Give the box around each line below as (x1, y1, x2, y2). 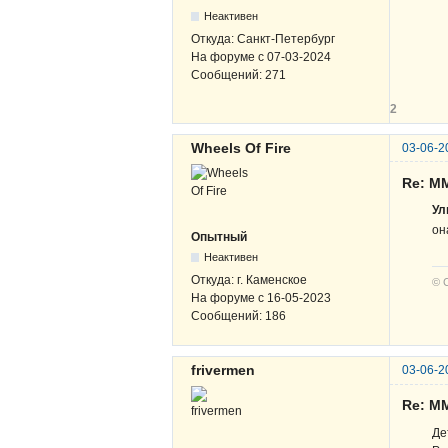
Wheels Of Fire (191, 139, 291, 156)
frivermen (191, 362, 255, 379)
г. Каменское (237, 272, 307, 287)
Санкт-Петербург (237, 32, 335, 47)
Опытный (191, 229, 247, 244)
